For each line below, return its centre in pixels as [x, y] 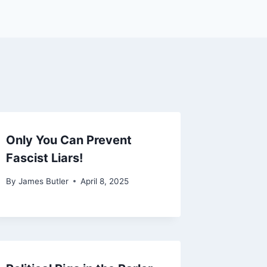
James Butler [43, 181]
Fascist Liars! [45, 158]
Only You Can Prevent [69, 140]
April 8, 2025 [104, 181]
